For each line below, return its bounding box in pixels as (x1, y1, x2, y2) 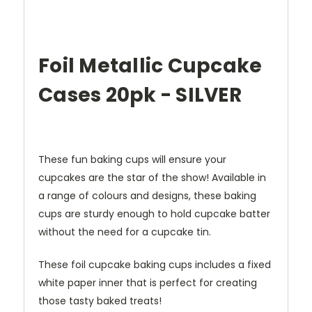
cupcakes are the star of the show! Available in (38, 171, 266, 185)
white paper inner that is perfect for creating (38, 276, 257, 290)
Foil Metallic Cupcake (38, 52, 263, 80)
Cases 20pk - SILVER (38, 81, 242, 109)
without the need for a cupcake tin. (38, 225, 214, 240)
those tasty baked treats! (38, 294, 162, 309)
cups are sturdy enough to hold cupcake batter (38, 207, 270, 221)
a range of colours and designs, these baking (38, 189, 256, 203)
